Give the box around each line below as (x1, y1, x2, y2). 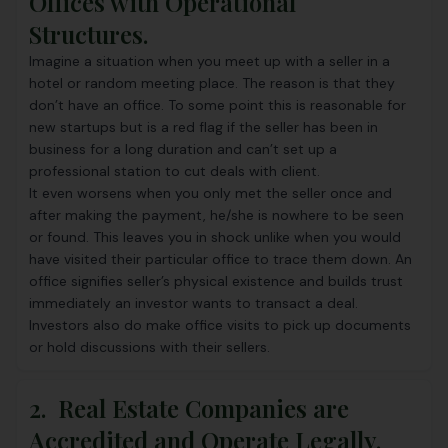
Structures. (29, 18, 148, 50)
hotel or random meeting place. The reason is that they (29, 74, 395, 92)
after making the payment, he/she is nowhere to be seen (29, 206, 404, 224)
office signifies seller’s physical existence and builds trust (29, 272, 403, 290)
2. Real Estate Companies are (29, 392, 349, 424)
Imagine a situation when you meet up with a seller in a (29, 52, 390, 70)
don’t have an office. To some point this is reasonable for (29, 96, 406, 114)
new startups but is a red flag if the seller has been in (29, 118, 378, 136)
